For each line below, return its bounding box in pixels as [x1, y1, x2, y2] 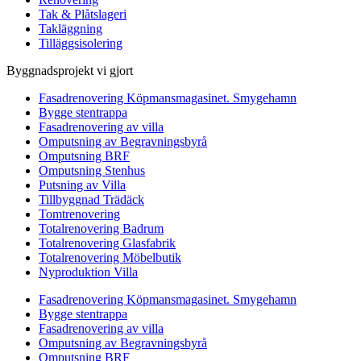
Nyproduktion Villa [39, 265, 138, 280]
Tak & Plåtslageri [39, 7, 127, 22]
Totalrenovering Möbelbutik [39, 251, 181, 265]
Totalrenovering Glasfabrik [39, 236, 176, 251]
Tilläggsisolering [39, 36, 122, 51]
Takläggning [39, 22, 102, 36]
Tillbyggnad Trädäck [39, 193, 144, 207]
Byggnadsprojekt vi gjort [6, 64, 133, 78]
